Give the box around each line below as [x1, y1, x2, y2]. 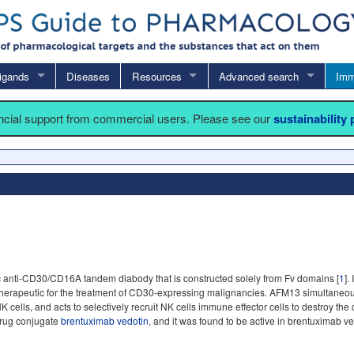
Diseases [66, 68, 111, 84]
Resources [131, 68, 182, 84]
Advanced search [218, 68, 299, 84]
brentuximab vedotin [61, 313, 149, 327]
